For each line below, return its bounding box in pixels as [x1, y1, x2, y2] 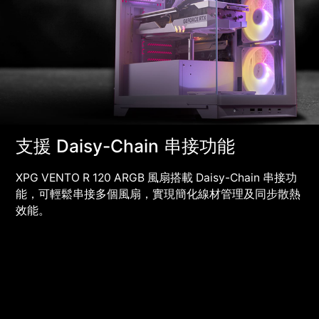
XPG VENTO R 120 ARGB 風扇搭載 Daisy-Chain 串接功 [16, 170, 298, 184]
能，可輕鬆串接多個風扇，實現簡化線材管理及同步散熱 [16, 187, 301, 201]
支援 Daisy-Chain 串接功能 [16, 135, 236, 157]
